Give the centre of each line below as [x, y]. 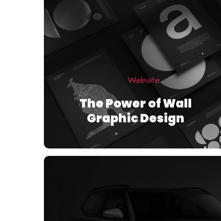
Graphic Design [136, 118]
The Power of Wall [136, 104]
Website [144, 80]
